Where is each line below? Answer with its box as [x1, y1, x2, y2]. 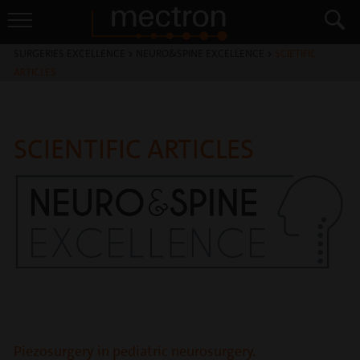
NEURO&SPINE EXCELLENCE [136, 47, 264, 60]
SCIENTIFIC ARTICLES [14, 132, 254, 167]
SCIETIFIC [275, 47, 317, 60]
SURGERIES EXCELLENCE [14, 47, 125, 60]
